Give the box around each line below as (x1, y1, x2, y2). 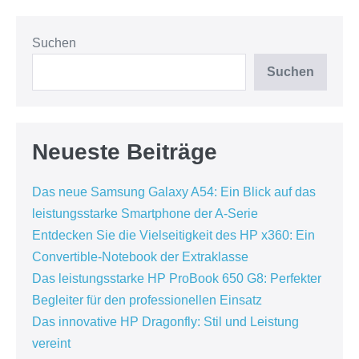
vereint (32, 337, 71, 350)
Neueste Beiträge (32, 139, 217, 164)
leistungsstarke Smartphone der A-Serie (32, 207, 258, 220)
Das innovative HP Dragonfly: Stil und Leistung (32, 315, 299, 329)
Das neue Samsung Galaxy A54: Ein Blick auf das (32, 185, 316, 199)
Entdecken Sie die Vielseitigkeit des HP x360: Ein (32, 228, 315, 242)
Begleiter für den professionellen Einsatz (32, 293, 262, 307)
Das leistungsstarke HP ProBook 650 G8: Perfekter (32, 272, 321, 285)
